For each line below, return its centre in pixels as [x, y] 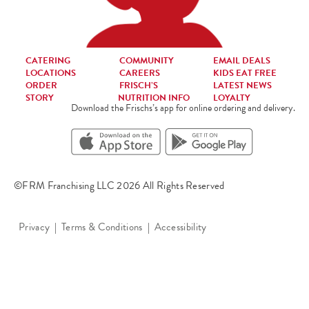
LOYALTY [231, 98]
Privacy [34, 227]
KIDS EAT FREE [245, 73]
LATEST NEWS [242, 86]
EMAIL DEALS [241, 61]
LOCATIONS [51, 73]
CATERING [48, 61]
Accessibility [180, 227]
